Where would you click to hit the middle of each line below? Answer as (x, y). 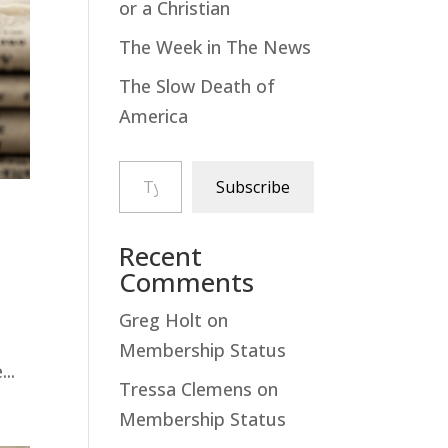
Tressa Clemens (186, 388)
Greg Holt (161, 319)
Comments (187, 281)
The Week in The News (215, 46)
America (154, 115)
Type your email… (148, 159)
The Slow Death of (197, 85)
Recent (161, 255)
